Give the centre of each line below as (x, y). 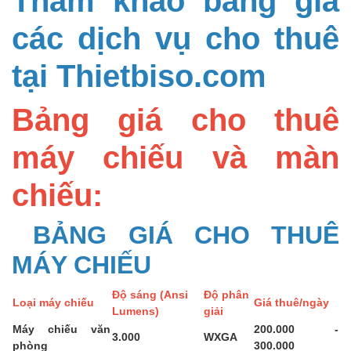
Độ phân (226, 294)
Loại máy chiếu (53, 302)
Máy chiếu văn (62, 328)
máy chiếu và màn (175, 156)
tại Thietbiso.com (139, 75)
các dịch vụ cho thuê (175, 37)
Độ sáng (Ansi (150, 294)
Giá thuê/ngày (291, 302)
